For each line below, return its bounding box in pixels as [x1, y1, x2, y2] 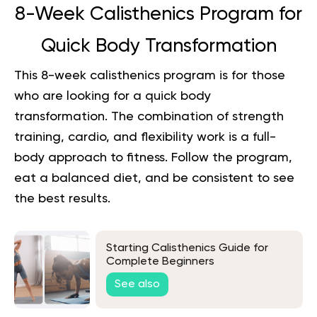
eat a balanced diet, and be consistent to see [14, 171, 294, 185]
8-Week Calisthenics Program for [15, 4, 302, 24]
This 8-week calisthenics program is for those [14, 69, 285, 82]
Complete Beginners [106, 256, 214, 268]
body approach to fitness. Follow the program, [14, 151, 292, 164]
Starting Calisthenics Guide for [106, 243, 268, 255]
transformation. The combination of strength [14, 110, 284, 123]
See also [115, 279, 160, 291]
